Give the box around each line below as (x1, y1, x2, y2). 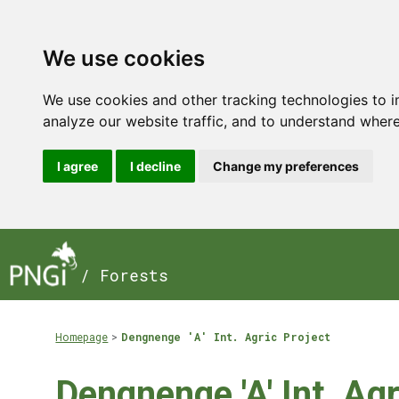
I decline (130, 159, 181, 174)
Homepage (55, 330, 109, 344)
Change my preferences (213, 159, 359, 174)
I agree (57, 159, 98, 174)
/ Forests (80, 265, 168, 286)
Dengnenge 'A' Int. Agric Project (121, 330, 331, 344)
